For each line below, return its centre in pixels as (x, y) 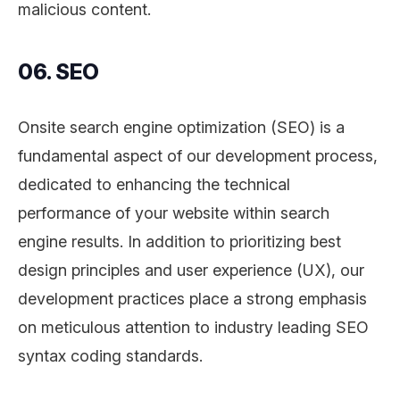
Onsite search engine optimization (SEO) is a (181, 127)
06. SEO (58, 71)
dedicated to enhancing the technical (154, 184)
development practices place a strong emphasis (192, 298)
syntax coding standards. (110, 355)
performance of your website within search (174, 212)
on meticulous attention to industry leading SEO (193, 327)
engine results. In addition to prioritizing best (179, 241)
